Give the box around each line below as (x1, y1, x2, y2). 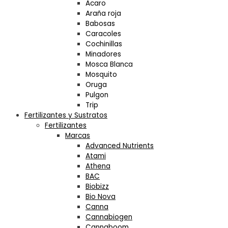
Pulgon (85, 90, 108, 100)
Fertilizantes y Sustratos (24, 110, 107, 120)
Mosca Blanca (85, 59, 133, 69)
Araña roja (85, 8, 121, 18)
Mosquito (85, 69, 117, 79)
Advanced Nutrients (85, 140, 154, 151)
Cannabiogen (85, 212, 132, 222)
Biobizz (85, 181, 109, 191)
